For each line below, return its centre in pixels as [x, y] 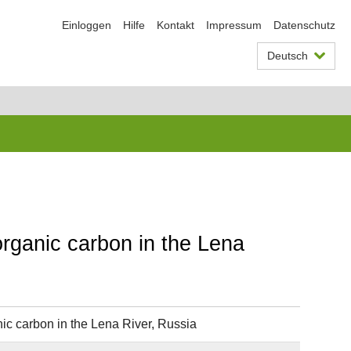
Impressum [234, 25]
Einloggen [87, 25]
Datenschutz [304, 25]
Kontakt [175, 25]
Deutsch [288, 56]
